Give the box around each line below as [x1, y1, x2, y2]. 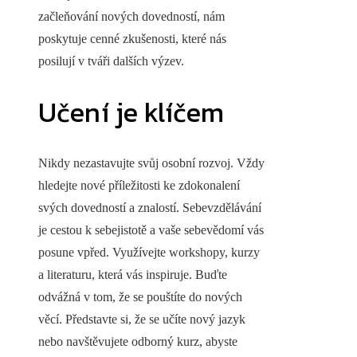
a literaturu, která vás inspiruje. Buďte [38, 268, 227, 282]
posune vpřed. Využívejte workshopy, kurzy [38, 245, 260, 260]
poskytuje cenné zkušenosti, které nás [38, 31, 226, 45]
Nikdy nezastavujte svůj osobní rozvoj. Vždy [38, 156, 265, 171]
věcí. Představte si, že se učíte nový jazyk [38, 312, 245, 327]
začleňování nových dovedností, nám [38, 9, 225, 23]
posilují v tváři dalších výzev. [38, 53, 184, 68]
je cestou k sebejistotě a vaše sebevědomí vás [38, 223, 264, 237]
